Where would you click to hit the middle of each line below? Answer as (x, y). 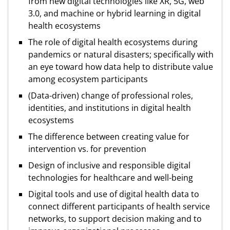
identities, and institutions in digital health (110, 108)
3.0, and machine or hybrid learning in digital (114, 14)
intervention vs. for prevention (87, 149)
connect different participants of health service (119, 207)
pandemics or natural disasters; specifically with (121, 55)
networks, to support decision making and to (115, 219)
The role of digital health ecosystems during (113, 42)
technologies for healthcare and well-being (111, 178)
